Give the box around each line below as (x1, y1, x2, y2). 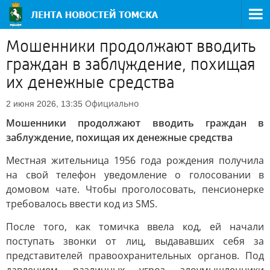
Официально (85, 98, 139, 109)
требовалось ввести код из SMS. (6, 197, 157, 210)
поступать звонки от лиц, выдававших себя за (6, 234, 264, 248)
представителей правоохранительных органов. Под (6, 249, 264, 262)
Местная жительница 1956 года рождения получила (6, 154, 264, 167)
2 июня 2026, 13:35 (6, 99, 83, 108)
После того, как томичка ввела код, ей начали (6, 220, 264, 233)
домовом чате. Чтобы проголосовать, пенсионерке (6, 183, 264, 196)
